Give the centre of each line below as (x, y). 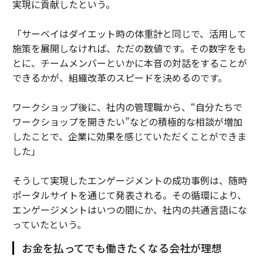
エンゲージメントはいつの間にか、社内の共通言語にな (129, 209)
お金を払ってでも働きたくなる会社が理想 (122, 247)
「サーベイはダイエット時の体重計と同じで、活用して (129, 33)
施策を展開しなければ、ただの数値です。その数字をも (129, 48)
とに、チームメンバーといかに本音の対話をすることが (129, 63)
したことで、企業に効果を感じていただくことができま (129, 136)
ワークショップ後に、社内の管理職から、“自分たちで (127, 107)
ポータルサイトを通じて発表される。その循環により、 (129, 195)
